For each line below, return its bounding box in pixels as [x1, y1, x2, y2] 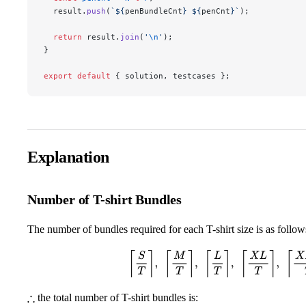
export [44, 71, 72, 81]
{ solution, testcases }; [111, 71, 230, 81]
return [44, 32, 82, 42]
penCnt [201, 6, 230, 16]
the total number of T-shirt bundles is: [35, 292, 199, 304]
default [72, 71, 111, 81]
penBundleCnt [125, 6, 182, 16]
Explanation [27, 148, 109, 167]
